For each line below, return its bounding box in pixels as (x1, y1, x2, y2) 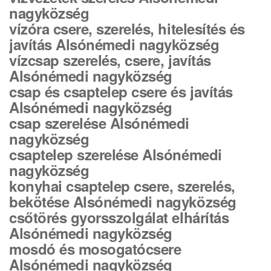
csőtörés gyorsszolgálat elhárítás (9, 207, 229, 227)
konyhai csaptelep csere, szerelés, (9, 175, 235, 196)
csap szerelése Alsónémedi (9, 113, 189, 133)
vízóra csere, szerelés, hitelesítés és (9, 18, 245, 39)
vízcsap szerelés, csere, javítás (9, 50, 211, 70)
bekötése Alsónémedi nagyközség (9, 191, 237, 212)
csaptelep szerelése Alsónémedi (9, 144, 222, 165)
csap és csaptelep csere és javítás (9, 81, 233, 102)
